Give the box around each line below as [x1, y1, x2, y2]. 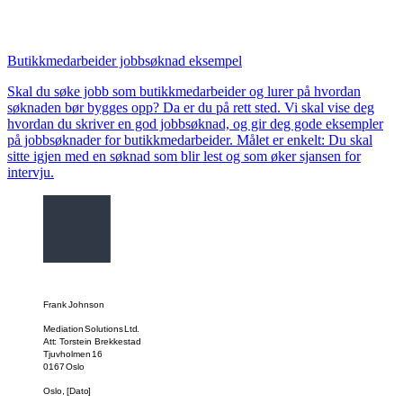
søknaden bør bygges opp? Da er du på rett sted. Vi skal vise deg [7, 99, 374, 115]
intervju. [7, 164, 54, 180]
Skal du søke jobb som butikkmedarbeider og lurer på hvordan [7, 83, 361, 99]
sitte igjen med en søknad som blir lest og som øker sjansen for [7, 148, 361, 164]
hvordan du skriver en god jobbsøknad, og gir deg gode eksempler [7, 115, 383, 131]
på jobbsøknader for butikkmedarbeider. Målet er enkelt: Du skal [7, 131, 372, 148]
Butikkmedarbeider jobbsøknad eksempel [7, 52, 242, 68]
